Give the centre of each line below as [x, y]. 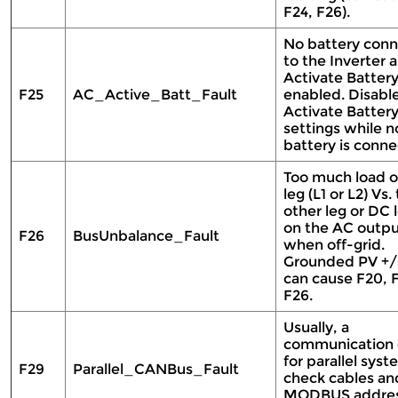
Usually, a [316, 327]
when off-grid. [334, 245]
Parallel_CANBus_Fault [158, 369]
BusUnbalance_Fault [148, 236]
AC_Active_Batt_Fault [157, 95]
